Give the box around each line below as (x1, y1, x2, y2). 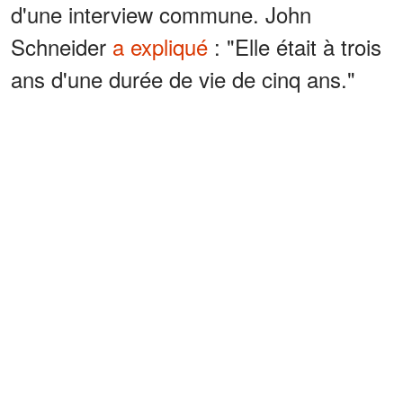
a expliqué (112, 30, 208, 62)
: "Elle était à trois (208, 30, 381, 62)
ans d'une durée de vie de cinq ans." (11, 62, 355, 94)
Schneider (11, 30, 112, 62)
